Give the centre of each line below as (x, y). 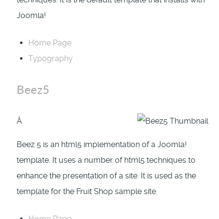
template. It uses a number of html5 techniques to (106, 160)
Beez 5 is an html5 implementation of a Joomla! (102, 145)
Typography (51, 59)
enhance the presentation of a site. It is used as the (106, 176)
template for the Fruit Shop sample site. (87, 192)
